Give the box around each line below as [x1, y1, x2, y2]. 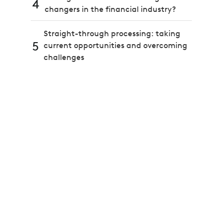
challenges [43, 53, 84, 62]
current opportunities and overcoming [43, 41, 187, 51]
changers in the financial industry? [44, 4, 176, 14]
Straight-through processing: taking [43, 29, 180, 39]
